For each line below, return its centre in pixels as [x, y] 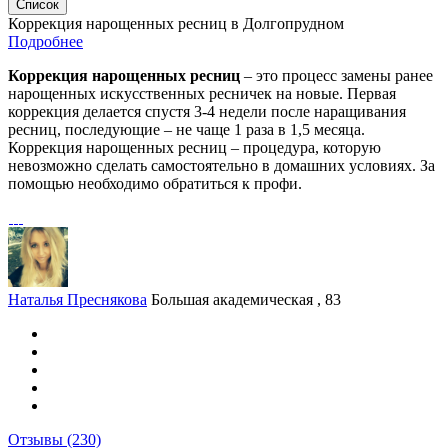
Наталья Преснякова [77, 299]
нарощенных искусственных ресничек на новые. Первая [202, 93]
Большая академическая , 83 [246, 299]
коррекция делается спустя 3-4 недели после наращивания [207, 111]
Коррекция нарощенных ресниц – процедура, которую [194, 147]
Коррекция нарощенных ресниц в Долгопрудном [176, 23]
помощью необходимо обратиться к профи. [155, 183]
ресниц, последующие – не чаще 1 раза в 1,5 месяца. [186, 129]
